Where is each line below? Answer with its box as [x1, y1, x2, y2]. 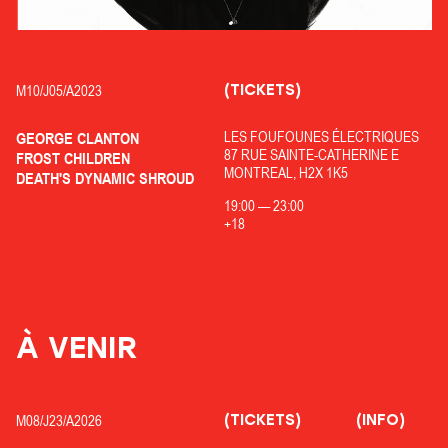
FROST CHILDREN [16, 149, 130, 168]
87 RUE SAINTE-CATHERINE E [224, 146, 399, 164]
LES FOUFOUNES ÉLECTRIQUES [224, 128, 419, 146]
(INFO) [355, 411, 405, 430]
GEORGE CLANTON [16, 129, 139, 148]
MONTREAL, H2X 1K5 [224, 164, 348, 182]
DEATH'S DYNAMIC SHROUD [16, 169, 194, 188]
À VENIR [16, 329, 137, 367]
